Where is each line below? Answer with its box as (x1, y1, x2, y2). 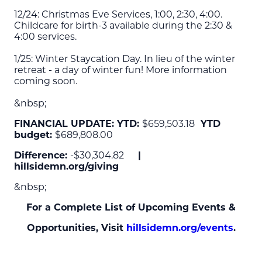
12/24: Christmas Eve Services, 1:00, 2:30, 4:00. (14, 8, 222, 20)
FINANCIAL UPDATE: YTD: (14, 118, 142, 129)
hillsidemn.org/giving (14, 160, 119, 172)
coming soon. (14, 75, 77, 87)
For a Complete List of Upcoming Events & (26, 201, 236, 213)
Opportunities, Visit (26, 222, 126, 233)
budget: (14, 129, 55, 140)
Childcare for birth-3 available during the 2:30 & (14, 19, 232, 31)
